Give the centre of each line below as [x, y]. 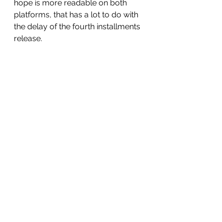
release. [29, 38]
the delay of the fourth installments [78, 26]
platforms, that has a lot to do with [77, 14]
